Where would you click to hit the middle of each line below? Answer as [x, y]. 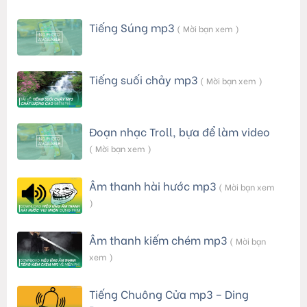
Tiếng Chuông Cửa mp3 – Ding [169, 294]
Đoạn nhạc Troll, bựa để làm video [179, 132]
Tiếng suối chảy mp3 [143, 79]
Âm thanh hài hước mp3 [152, 186]
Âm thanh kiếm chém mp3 [158, 240]
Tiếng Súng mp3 [131, 27]
